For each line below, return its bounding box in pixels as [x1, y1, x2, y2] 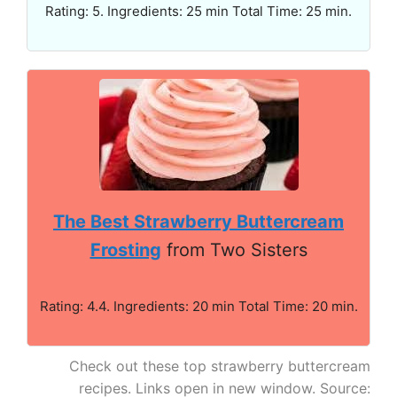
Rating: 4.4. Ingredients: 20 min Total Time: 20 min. [39, 297, 358, 315]
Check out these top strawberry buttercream [69, 356, 370, 375]
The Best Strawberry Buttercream [53, 210, 344, 232]
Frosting [90, 238, 161, 261]
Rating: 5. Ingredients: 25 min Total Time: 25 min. [45, 2, 352, 19]
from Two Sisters [160, 238, 307, 261]
